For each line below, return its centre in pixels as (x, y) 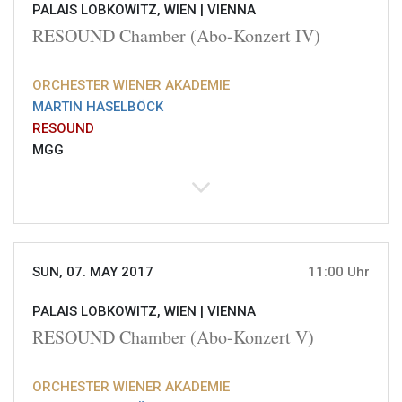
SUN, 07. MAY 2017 (93, 272)
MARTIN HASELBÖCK (98, 107)
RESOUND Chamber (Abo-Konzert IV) (176, 36)
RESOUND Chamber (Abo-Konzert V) (173, 337)
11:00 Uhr (339, 272)
